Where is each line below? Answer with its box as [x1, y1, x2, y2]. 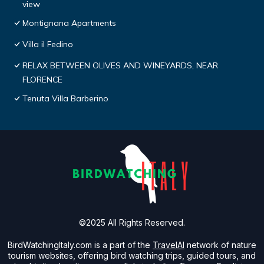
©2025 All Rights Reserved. [79, 217, 185, 228]
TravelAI [153, 240, 184, 250]
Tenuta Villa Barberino [22, 93, 108, 104]
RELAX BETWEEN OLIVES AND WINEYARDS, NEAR [22, 60, 218, 71]
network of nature [187, 240, 256, 250]
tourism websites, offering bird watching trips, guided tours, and [8, 250, 256, 261]
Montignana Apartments [22, 18, 116, 29]
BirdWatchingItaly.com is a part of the [8, 240, 153, 250]
